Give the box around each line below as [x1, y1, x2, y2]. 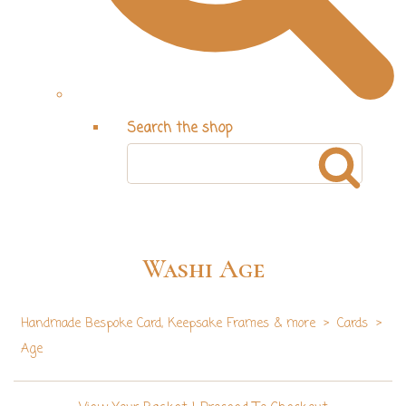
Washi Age [141, 254, 265, 285]
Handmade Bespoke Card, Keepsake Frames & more [21, 314, 315, 334]
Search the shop [127, 118, 232, 139]
